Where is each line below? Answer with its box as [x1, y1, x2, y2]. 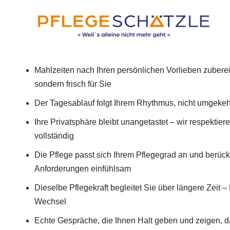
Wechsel [34, 197, 66, 206]
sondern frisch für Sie [34, 80, 111, 89]
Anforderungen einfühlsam [34, 164, 131, 174]
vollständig [34, 131, 74, 141]
